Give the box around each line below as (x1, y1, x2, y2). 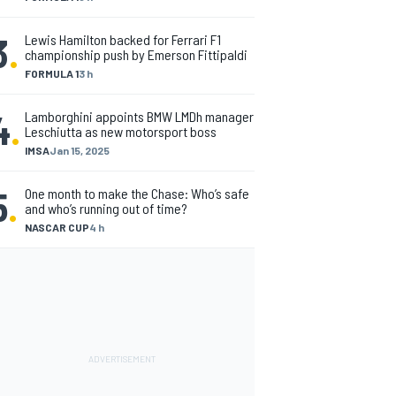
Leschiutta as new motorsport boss (25, 123, 217, 140)
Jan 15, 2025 (49, 144, 110, 156)
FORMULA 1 (25, 67, 79, 80)
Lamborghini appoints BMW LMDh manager (25, 108, 254, 125)
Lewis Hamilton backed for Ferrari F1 (25, 31, 221, 48)
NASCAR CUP (25, 221, 89, 233)
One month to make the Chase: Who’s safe (25, 185, 249, 202)
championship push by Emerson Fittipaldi (25, 46, 247, 63)
